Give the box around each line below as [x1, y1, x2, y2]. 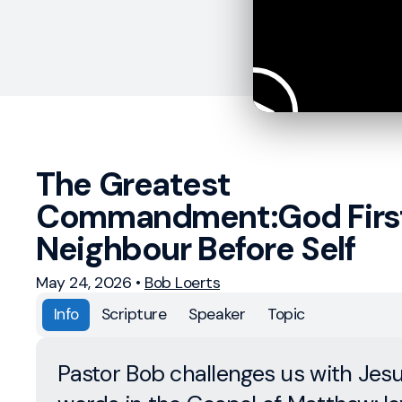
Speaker [188, 304, 246, 325]
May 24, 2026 [36, 272, 132, 293]
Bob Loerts [144, 272, 221, 293]
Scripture [100, 304, 167, 325]
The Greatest [36, 163, 231, 206]
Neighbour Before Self [36, 228, 355, 271]
